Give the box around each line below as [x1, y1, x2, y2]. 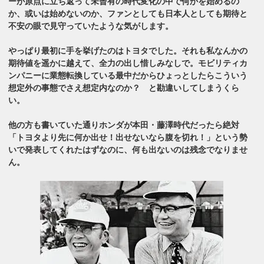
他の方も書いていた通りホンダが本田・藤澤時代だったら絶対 [8, 120, 240, 130]
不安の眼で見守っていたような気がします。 [8, 21, 174, 31]
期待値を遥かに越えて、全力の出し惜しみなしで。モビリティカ [8, 58, 248, 68]
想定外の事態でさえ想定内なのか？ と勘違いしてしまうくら [8, 82, 240, 93]
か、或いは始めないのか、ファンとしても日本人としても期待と [8, 8, 248, 18]
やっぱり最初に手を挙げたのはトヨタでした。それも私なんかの [8, 45, 248, 55]
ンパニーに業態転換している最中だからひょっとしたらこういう [8, 70, 248, 80]
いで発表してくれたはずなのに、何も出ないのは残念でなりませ [8, 144, 248, 154]
